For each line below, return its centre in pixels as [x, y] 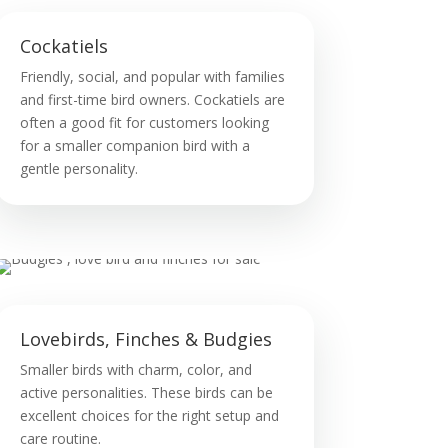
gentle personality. [78, 169]
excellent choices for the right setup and [149, 415]
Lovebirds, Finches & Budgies [145, 338]
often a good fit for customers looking [144, 123]
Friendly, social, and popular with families [152, 77]
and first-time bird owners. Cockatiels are [152, 100]
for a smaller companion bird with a [134, 146]
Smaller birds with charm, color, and [135, 369]
